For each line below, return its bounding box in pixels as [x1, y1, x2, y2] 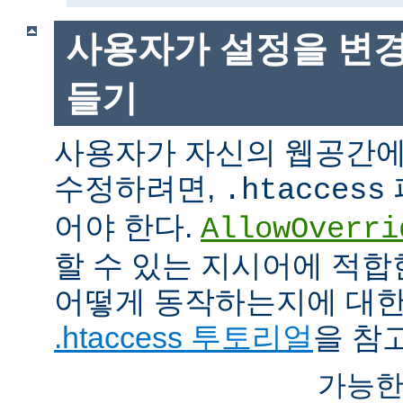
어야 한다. [54, 210, 201, 245]
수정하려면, [54, 171, 223, 206]
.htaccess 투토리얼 [54, 320, 313, 355]
